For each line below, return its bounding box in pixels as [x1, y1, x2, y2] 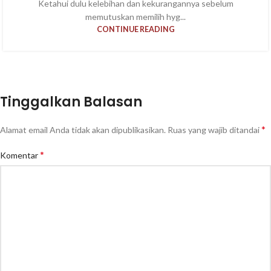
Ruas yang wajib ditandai [168, 124, 261, 135]
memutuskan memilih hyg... [85, 11, 186, 22]
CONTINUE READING [96, 24, 175, 34]
